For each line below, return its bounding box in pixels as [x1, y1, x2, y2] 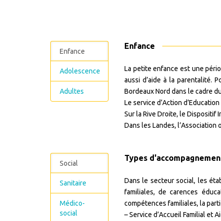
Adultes [60, 87, 84, 95]
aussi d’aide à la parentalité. [124, 76, 215, 84]
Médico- [60, 199, 85, 207]
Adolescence [60, 67, 100, 75]
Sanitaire [60, 179, 86, 187]
